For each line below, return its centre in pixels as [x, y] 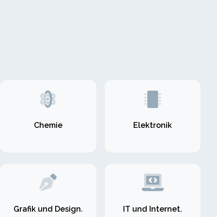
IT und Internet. [153, 209]
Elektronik [153, 125]
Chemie [48, 125]
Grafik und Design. [48, 209]
